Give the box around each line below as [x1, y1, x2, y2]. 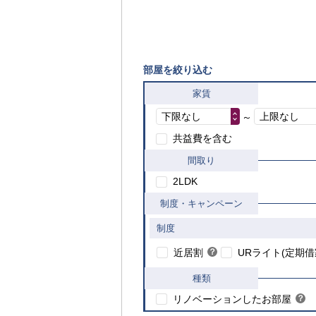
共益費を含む [173, 133, 232, 145]
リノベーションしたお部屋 [173, 293, 291, 305]
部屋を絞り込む [143, 64, 212, 76]
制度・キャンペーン [160, 198, 243, 209]
